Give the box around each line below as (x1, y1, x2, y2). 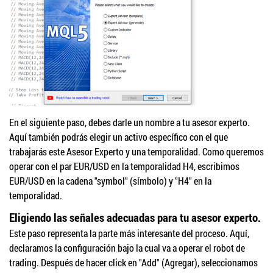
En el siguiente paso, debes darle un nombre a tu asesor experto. (9, 116, 250, 129)
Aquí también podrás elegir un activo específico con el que (9, 130, 228, 144)
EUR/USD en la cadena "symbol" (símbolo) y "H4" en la (9, 174, 211, 188)
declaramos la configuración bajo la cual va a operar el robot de (9, 241, 245, 255)
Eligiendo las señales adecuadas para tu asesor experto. (9, 210, 261, 225)
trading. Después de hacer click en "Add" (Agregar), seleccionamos (9, 256, 258, 269)
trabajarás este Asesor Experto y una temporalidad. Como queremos (9, 145, 264, 158)
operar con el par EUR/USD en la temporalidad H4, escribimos (9, 160, 239, 173)
